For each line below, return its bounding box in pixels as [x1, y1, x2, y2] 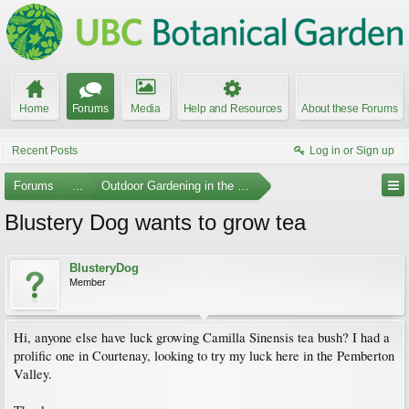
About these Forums [301, 102, 398, 115]
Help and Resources [183, 102, 282, 115]
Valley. [14, 365, 52, 383]
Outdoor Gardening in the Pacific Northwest [101, 179, 330, 193]
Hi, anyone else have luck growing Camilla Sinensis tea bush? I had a [14, 329, 390, 346]
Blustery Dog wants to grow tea [5, 210, 306, 235]
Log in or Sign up [309, 144, 394, 157]
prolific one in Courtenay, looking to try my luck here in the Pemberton [14, 347, 394, 364]
